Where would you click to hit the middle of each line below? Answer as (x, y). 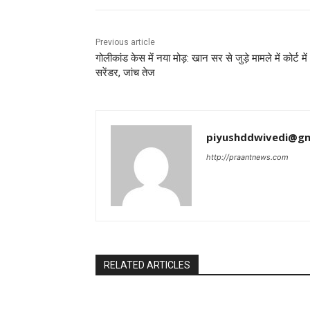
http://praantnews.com (247, 157)
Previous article (125, 43)
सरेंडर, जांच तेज (125, 73)
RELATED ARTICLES (147, 265)
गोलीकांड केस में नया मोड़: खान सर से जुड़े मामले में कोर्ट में (201, 58)
